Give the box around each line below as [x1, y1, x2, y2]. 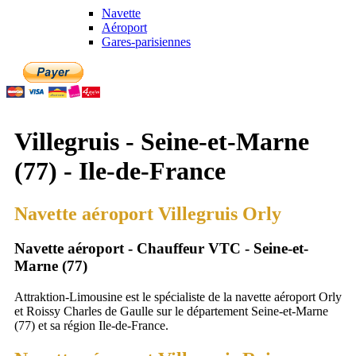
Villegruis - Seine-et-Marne [14, 127, 309, 157]
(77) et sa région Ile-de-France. [14, 319, 168, 333]
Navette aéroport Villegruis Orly [14, 203, 281, 224]
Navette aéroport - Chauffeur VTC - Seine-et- [14, 240, 308, 257]
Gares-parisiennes [102, 34, 191, 48]
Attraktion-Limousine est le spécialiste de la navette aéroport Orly [14, 290, 342, 304]
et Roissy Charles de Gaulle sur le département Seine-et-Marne [14, 304, 328, 319]
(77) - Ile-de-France [14, 157, 226, 186]
